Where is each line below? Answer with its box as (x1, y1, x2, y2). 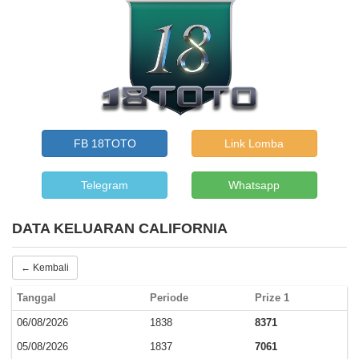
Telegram (81, 179, 129, 192)
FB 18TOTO (73, 137, 136, 151)
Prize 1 (255, 292, 289, 305)
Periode (150, 292, 188, 305)
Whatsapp (228, 179, 280, 192)
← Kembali (21, 262, 69, 274)
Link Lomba (224, 137, 284, 151)
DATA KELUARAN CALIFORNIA (12, 220, 228, 237)
